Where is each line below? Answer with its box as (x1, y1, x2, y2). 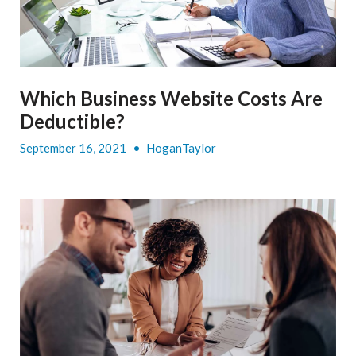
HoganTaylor (146, 140, 216, 155)
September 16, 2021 (20, 140, 129, 155)
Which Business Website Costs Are (20, 86, 323, 110)
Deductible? (20, 109, 125, 133)
